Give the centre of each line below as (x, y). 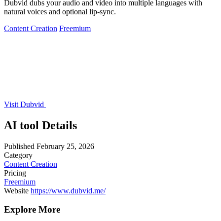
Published (19, 146)
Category (18, 155)
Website (16, 190)
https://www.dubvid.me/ (68, 190)
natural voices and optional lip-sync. (60, 11)
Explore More (32, 210)
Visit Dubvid (25, 104)
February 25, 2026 (65, 146)
